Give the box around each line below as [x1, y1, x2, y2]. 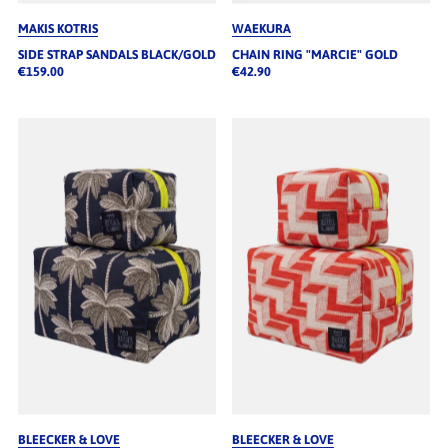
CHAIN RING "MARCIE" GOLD [231, 46, 398, 62]
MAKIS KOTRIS [17, 20, 98, 36]
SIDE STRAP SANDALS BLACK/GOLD [17, 46, 216, 62]
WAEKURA [231, 20, 291, 36]
